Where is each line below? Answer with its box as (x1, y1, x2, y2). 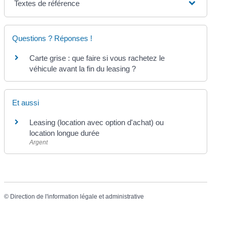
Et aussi (12, 98, 40, 107)
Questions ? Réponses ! (12, 33, 93, 43)
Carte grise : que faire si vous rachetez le (29, 53, 165, 62)
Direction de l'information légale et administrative (10, 193, 144, 200)
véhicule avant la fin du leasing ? (29, 64, 136, 73)
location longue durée (29, 128, 100, 137)
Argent (29, 138, 48, 146)
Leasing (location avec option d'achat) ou (29, 118, 164, 127)
